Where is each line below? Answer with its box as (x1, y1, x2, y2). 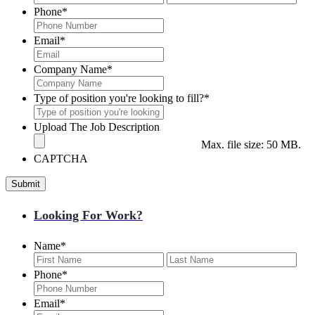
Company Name (34, 63, 107, 75)
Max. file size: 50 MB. (201, 138, 301, 150)
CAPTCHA (34, 152, 88, 165)
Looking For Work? (34, 207, 143, 222)
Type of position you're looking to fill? (34, 91, 204, 104)
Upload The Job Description (34, 120, 160, 133)
